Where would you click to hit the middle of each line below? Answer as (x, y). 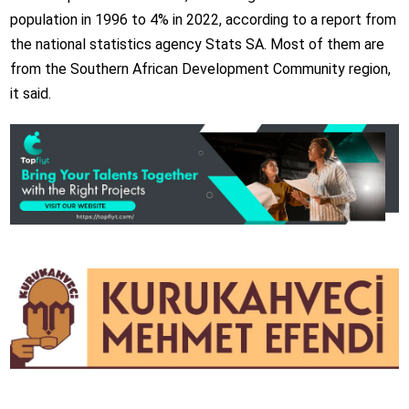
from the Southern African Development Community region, (200, 69)
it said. (30, 94)
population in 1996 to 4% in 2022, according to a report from (203, 20)
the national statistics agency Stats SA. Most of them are (197, 45)
